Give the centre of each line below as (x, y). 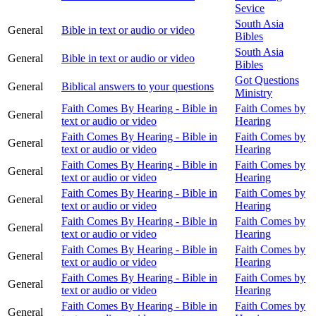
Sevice (250, 8)
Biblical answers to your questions (138, 86)
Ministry (254, 92)
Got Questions (267, 80)
